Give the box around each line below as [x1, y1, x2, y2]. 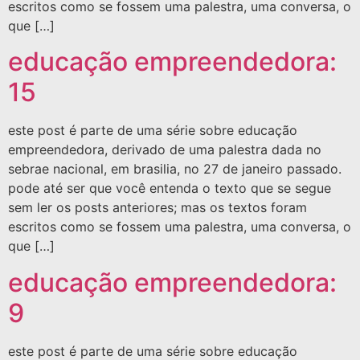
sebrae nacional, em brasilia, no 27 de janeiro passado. [8, 161, 342, 178]
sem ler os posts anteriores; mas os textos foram [8, 199, 307, 216]
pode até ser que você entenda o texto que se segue [8, 180, 331, 197]
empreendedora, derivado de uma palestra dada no [8, 141, 321, 158]
